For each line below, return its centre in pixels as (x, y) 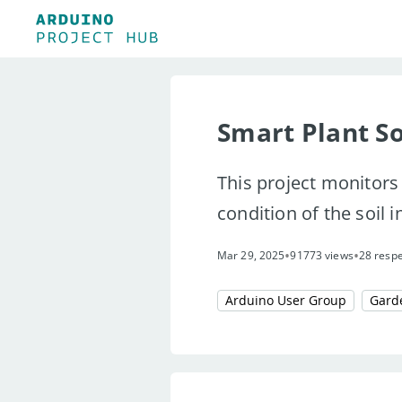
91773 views (322, 255)
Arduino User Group (286, 300)
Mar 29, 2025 (251, 255)
